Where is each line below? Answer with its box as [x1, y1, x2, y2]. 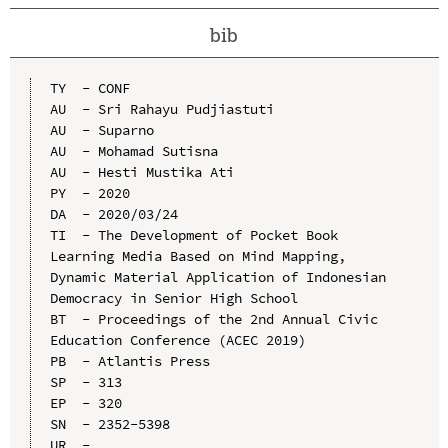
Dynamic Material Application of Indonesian [49, 267, 386, 286]
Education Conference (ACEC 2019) [49, 330, 306, 349]
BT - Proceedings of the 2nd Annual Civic [49, 309, 378, 328]
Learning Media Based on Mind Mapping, [49, 246, 346, 265]
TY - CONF [49, 78, 130, 97]
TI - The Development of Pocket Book [49, 225, 338, 244]
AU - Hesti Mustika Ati [49, 162, 234, 181]
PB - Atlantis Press [49, 351, 210, 370]
